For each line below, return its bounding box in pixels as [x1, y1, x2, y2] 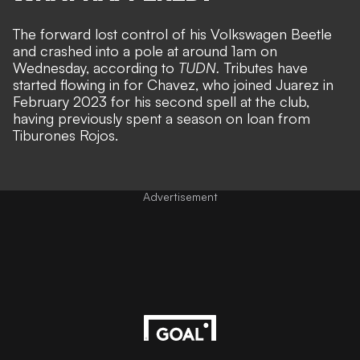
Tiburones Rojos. [13, 126, 118, 145]
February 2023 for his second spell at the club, [13, 92, 309, 111]
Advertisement [142, 190, 218, 204]
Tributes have [220, 59, 308, 77]
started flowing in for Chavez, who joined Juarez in [13, 76, 333, 94]
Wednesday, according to [13, 59, 178, 77]
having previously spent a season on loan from [13, 109, 310, 128]
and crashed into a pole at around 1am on [13, 42, 277, 60]
